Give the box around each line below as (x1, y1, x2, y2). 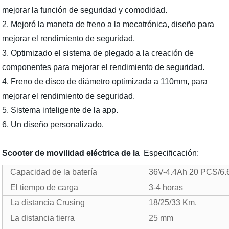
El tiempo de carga (10, 183, 79, 192)
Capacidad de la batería (10, 168, 98, 176)
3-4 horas (149, 183, 184, 192)
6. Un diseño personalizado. (2, 120, 104, 129)
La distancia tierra (10, 214, 75, 222)
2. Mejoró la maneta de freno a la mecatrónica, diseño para (2, 20, 215, 29)
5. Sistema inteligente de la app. (2, 106, 119, 114)
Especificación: (140, 149, 199, 157)
